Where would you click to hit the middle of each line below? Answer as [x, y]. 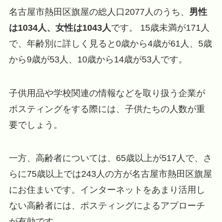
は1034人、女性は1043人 [60, 28]
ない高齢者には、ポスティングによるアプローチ [107, 206]
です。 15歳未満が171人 [160, 28]
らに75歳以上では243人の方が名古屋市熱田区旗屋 [110, 174]
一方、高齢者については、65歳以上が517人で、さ [110, 158]
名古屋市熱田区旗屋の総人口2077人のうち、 [99, 12]
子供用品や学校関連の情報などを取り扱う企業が [107, 93]
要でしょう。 [35, 125]
